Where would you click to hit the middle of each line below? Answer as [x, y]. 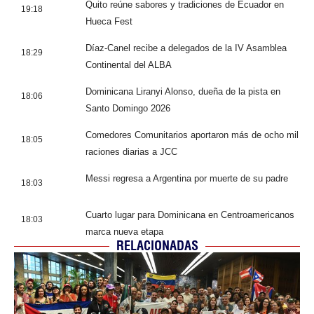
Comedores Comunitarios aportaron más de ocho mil [192, 135]
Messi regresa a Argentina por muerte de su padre [187, 178]
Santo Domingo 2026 [128, 108]
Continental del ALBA [129, 65]
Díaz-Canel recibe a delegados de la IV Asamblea [186, 48]
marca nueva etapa [124, 232]
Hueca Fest [109, 21]
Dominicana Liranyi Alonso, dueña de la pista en [183, 91]
